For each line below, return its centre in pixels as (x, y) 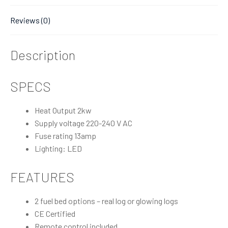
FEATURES (42, 177)
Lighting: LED (58, 148)
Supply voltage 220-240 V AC (83, 123)
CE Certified (55, 213)
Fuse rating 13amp (65, 135)
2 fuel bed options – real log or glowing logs (106, 201)
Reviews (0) (30, 20)
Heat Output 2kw (63, 110)
